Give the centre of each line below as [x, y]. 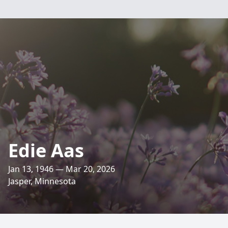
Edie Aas [46, 150]
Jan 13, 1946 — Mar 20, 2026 [62, 169]
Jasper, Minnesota [42, 181]
